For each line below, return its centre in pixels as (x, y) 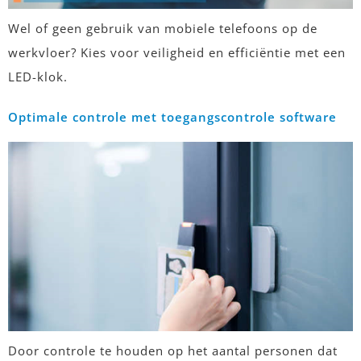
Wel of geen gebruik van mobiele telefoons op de (163, 28)
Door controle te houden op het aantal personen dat (173, 350)
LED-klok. (38, 76)
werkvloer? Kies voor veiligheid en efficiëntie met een (177, 52)
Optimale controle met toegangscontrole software (172, 116)
